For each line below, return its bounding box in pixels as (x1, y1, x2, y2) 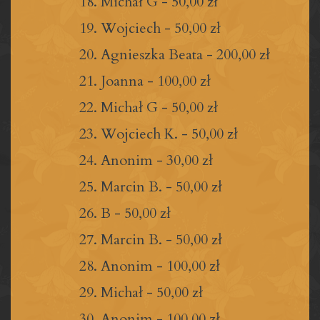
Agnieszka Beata (101, 44, 203, 64)
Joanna (101, 71, 147, 91)
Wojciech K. (101, 124, 178, 144)
